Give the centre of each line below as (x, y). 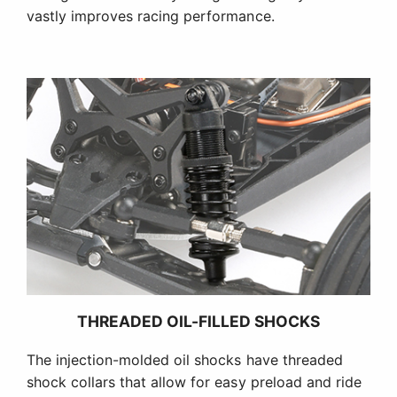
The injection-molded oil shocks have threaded (185, 359)
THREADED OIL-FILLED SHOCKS (198, 321)
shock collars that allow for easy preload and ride (194, 381)
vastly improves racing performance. (151, 16)
